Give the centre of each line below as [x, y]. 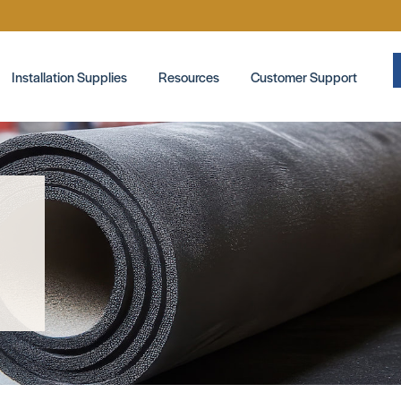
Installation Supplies [70, 76]
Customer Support [304, 76]
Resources [189, 76]
